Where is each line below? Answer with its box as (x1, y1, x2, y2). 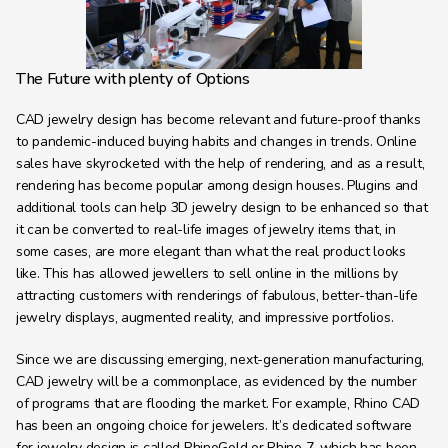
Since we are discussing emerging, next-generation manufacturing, (16, 350, 425, 369)
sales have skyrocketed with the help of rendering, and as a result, (16, 154, 425, 173)
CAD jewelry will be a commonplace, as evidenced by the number (16, 372, 417, 391)
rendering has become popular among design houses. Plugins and (16, 176, 418, 195)
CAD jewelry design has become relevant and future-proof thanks (16, 110, 421, 129)
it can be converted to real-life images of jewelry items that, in (16, 220, 396, 239)
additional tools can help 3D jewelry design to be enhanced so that (16, 198, 428, 217)
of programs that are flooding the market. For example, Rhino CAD (16, 394, 421, 413)
